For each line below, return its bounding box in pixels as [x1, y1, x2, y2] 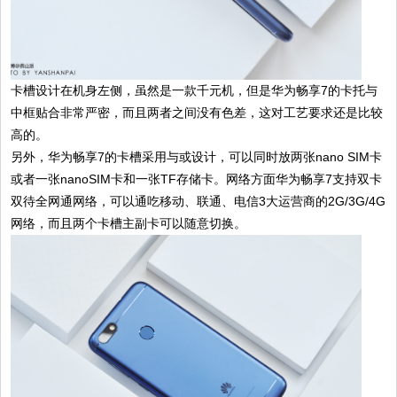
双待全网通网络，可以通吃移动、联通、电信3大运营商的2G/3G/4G [11, 193, 386, 208]
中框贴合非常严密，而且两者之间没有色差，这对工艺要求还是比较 [11, 105, 384, 120]
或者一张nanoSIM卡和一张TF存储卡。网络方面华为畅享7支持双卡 [11, 171, 383, 186]
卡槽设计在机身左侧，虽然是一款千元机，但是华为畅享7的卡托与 [11, 82, 378, 97]
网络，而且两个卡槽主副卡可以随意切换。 [11, 215, 247, 230]
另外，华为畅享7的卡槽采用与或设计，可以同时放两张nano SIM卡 [11, 149, 383, 164]
